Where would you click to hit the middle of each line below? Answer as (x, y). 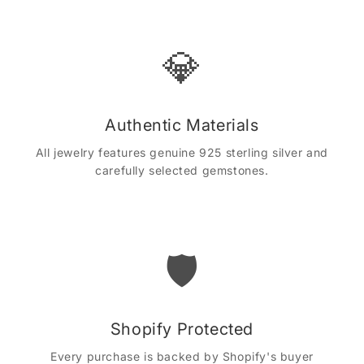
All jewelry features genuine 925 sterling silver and (182, 152)
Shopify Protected (182, 329)
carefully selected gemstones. (182, 170)
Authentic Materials (182, 125)
